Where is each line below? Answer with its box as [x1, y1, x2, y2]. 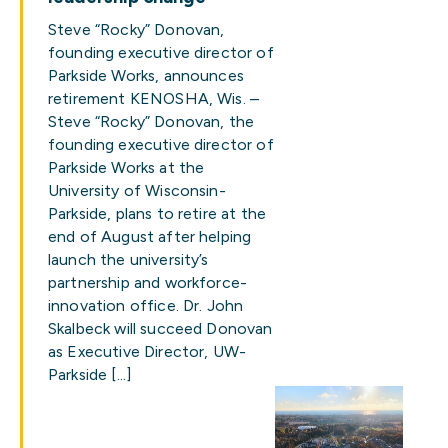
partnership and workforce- [48, 273, 248, 292]
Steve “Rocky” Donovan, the [48, 112, 255, 131]
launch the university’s [48, 250, 209, 269]
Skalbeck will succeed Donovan [48, 319, 273, 338]
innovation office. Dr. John [48, 296, 244, 315]
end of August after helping [48, 227, 252, 246]
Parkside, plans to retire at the [48, 204, 267, 223]
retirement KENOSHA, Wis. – [48, 89, 260, 108]
